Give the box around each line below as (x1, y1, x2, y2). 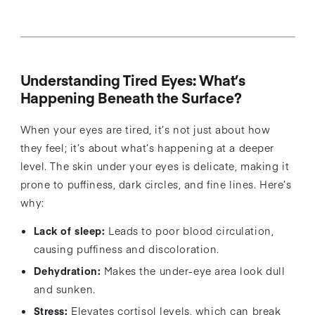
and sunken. (33, 282, 96, 297)
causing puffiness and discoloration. (33, 242, 220, 257)
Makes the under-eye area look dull (103, 264, 285, 278)
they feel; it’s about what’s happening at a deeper (20, 141, 275, 155)
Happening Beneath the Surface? (20, 86, 242, 108)
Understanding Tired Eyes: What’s (20, 69, 245, 90)
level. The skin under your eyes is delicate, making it (20, 159, 290, 174)
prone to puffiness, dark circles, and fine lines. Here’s (20, 177, 292, 192)
